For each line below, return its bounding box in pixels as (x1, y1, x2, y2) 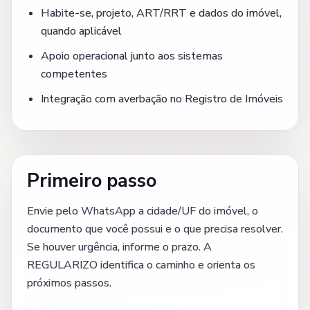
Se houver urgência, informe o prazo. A (27, 239, 212, 255)
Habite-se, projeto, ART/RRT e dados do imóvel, (41, 6, 282, 21)
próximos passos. (27, 275, 111, 291)
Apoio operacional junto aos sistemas (41, 48, 223, 64)
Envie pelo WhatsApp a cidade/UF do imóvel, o (27, 203, 258, 219)
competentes (41, 66, 107, 82)
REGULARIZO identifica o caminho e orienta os (27, 257, 255, 273)
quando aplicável (41, 24, 122, 39)
